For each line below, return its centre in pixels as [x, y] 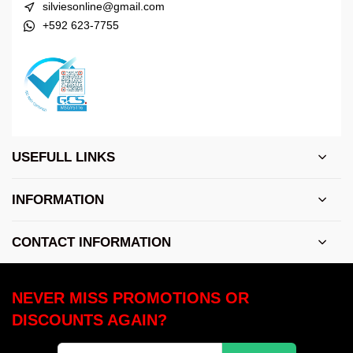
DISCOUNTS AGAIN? [89, 320]
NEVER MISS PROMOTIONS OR [130, 298]
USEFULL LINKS [63, 158]
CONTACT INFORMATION [91, 243]
